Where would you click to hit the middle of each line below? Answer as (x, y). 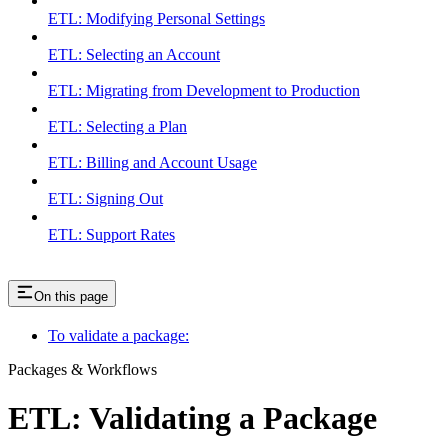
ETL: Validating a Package (192, 418)
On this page (71, 297)
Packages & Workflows (82, 369)
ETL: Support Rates (111, 235)
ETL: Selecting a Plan (117, 127)
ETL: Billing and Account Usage (152, 163)
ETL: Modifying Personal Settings (156, 19)
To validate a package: (118, 335)
